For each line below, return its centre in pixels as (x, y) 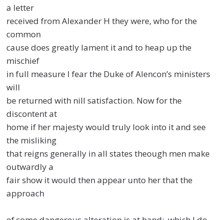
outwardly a (30, 166)
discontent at (32, 113)
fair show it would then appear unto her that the (100, 180)
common (24, 34)
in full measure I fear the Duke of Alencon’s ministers (109, 74)
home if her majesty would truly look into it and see (106, 127)
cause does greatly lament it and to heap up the (99, 47)
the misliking (32, 140)
